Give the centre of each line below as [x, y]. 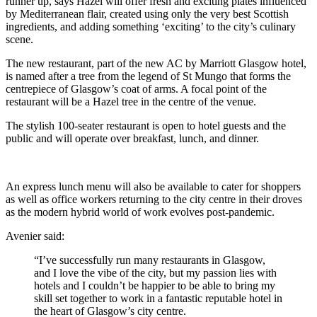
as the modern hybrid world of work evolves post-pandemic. [140, 212]
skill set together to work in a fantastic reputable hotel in [158, 298]
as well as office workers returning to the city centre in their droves [154, 199]
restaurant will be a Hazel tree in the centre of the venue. [131, 101]
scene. [19, 39]
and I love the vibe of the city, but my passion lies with [155, 272]
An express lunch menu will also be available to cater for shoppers [153, 186]
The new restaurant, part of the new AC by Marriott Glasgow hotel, [156, 63]
